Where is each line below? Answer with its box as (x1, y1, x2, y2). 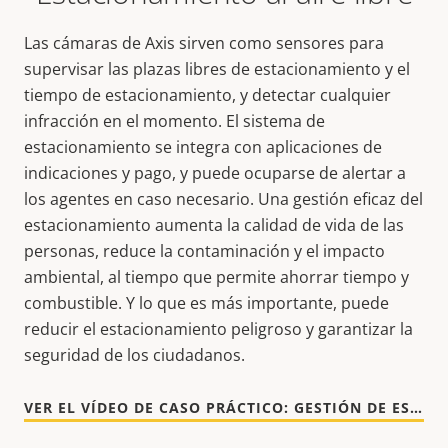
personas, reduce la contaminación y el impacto (24, 240, 385, 262)
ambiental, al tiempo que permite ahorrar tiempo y (24, 266, 409, 288)
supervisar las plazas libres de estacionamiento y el (24, 58, 410, 80)
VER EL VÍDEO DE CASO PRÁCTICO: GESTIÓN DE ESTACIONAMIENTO (410, 398, 422, 417)
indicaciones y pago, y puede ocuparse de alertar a (24, 162, 406, 184)
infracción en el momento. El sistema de (24, 110, 325, 132)
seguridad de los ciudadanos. (24, 344, 249, 366)
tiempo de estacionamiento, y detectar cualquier (24, 84, 391, 106)
